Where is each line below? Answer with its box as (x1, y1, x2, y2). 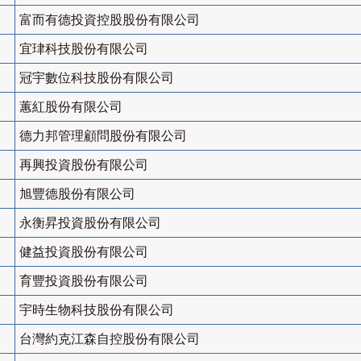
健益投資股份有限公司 (19, 245, 148, 259)
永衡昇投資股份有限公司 (19, 216, 161, 230)
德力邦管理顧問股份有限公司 (19, 129, 187, 143)
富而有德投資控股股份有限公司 (19, 13, 200, 27)
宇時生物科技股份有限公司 (19, 303, 174, 317)
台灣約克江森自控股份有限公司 (19, 332, 200, 346)
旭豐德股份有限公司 (19, 187, 135, 201)
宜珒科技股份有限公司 (19, 42, 148, 56)
